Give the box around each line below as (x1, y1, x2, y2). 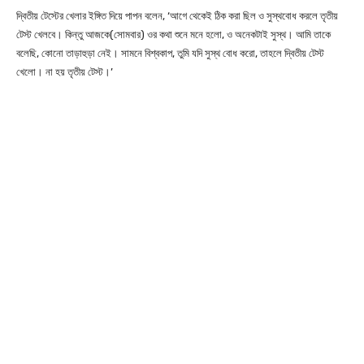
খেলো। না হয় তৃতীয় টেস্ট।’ (16, 65, 113, 78)
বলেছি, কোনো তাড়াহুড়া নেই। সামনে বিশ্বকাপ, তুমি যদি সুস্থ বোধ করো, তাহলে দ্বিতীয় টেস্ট (16, 46, 324, 59)
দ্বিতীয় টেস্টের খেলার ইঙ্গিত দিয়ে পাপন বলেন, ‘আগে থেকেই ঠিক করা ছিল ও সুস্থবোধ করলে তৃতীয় (16, 9, 338, 22)
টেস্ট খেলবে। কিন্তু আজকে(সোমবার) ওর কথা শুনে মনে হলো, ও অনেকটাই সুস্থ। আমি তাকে (16, 28, 331, 41)
